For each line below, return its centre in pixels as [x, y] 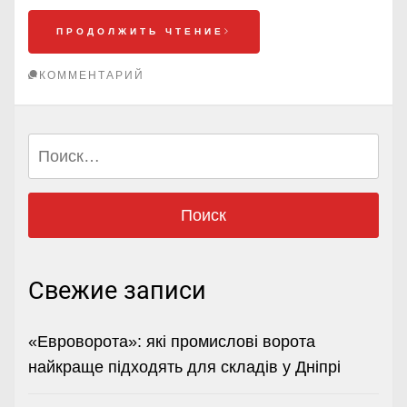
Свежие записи [117, 291]
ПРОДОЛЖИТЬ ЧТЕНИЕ [140, 32]
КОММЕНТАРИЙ [92, 76]
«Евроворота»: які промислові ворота [172, 341]
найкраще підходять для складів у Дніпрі [184, 367]
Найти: [55, 146]
